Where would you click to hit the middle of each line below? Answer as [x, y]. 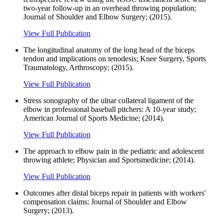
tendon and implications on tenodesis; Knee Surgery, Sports [115, 58]
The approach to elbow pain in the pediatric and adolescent [114, 151]
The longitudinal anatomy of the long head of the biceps [109, 50]
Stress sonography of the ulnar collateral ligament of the [109, 100]
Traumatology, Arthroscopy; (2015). [79, 67]
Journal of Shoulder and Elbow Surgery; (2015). [98, 17]
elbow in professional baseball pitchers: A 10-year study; [110, 109]
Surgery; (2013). [49, 210]
